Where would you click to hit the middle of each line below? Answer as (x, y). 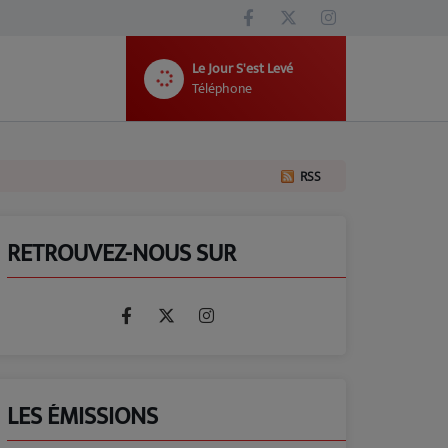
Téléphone (222, 88)
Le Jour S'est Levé (242, 68)
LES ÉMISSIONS (82, 417)
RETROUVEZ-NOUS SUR (121, 254)
